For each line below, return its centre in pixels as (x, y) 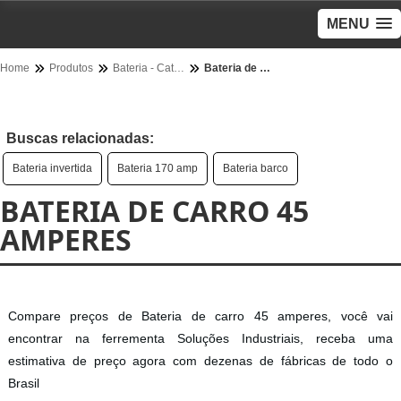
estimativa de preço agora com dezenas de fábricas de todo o (200, 361)
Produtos (71, 68)
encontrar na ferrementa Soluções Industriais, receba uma (200, 339)
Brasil (24, 384)
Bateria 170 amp (158, 168)
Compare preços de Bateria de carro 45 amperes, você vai (200, 316)
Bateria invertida (52, 168)
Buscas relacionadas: (80, 138)
